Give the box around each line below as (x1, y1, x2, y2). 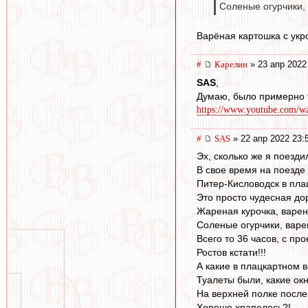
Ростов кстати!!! (197, 247, 266, 258)
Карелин (214, 59, 247, 70)
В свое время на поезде (197, 164, 305, 176)
